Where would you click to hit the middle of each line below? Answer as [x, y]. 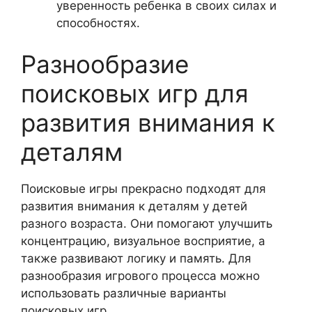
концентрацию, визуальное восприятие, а [143, 241]
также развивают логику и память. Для [136, 258]
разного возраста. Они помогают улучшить [147, 224]
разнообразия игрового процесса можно [140, 276]
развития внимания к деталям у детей [134, 206]
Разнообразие [105, 64]
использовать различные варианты [124, 293]
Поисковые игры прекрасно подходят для [143, 189]
